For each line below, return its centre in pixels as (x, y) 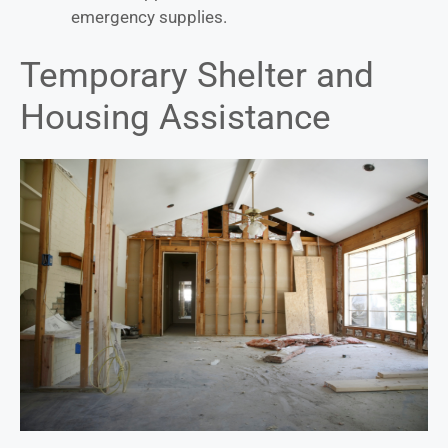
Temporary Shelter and (197, 76)
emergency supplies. (149, 16)
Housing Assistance (175, 118)
